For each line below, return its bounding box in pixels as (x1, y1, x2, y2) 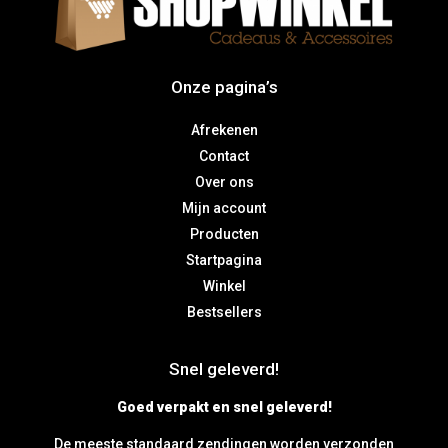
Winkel (202, 277, 246, 294)
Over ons (194, 173, 254, 190)
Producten (189, 225, 259, 242)
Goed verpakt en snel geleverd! (116, 398, 332, 415)
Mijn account (182, 199, 266, 216)
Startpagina (186, 251, 262, 268)
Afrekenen (190, 121, 258, 138)
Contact (199, 147, 249, 164)
